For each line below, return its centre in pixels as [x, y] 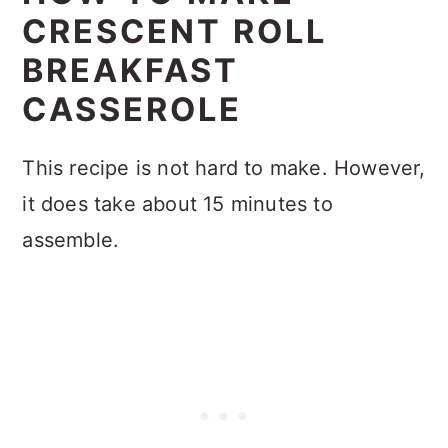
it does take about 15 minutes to [177, 203]
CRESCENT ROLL [175, 31]
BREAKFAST [131, 70]
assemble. [71, 239]
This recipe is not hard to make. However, [224, 167]
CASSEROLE [132, 109]
